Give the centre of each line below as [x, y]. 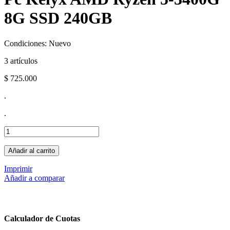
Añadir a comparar [34, 178]
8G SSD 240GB [58, 18]
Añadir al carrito [32, 150]
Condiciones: [26, 43]
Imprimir [18, 168]
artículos [24, 61]
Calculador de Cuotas [42, 218]
